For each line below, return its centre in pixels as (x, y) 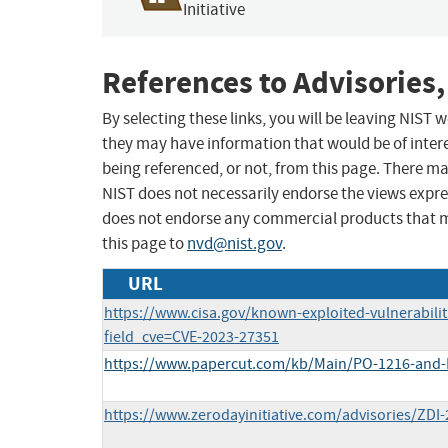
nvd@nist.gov (234, 244)
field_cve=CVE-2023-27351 (191, 337)
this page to (144, 244)
